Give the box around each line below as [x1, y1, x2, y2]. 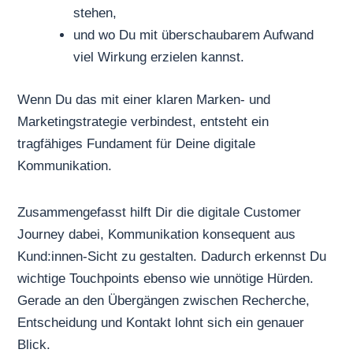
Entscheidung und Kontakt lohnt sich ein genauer [17, 315, 305, 331]
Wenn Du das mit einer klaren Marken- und [17, 91, 271, 107]
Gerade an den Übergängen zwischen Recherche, [17, 293, 310, 309]
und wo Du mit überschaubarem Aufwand [73, 28, 314, 43]
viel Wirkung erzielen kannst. [73, 50, 245, 65]
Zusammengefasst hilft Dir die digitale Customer [17, 205, 302, 221]
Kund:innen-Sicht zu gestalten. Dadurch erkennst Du [17, 249, 327, 265]
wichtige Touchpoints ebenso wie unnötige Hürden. [17, 271, 314, 287]
